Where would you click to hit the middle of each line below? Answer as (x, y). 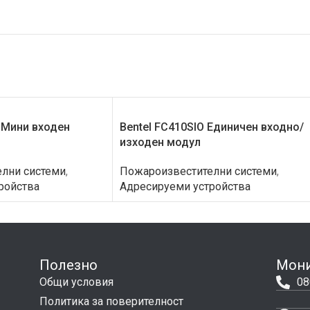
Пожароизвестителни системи (198, 171)
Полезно (68, 265)
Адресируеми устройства (185, 186)
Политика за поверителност (111, 301)
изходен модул (160, 142)
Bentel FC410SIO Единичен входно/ (212, 127)
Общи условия (76, 282)
